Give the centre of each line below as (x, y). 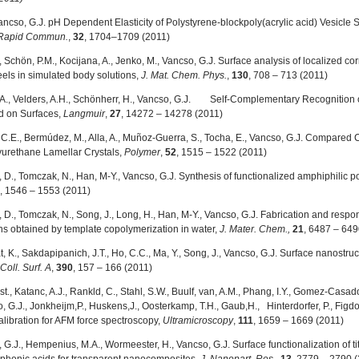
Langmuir (84, 114)
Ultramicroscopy (198, 321)
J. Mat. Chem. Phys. (184, 75)
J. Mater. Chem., (256, 229)
